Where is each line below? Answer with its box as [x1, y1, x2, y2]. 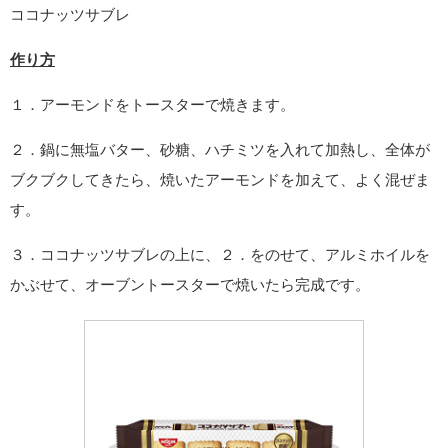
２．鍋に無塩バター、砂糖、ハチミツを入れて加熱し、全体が [10, 142, 430, 158]
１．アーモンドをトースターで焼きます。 [10, 97, 295, 113]
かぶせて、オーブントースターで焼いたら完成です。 [10, 277, 370, 293]
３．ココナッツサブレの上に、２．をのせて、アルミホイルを [10, 247, 430, 263]
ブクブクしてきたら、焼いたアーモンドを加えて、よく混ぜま [10, 172, 430, 188]
